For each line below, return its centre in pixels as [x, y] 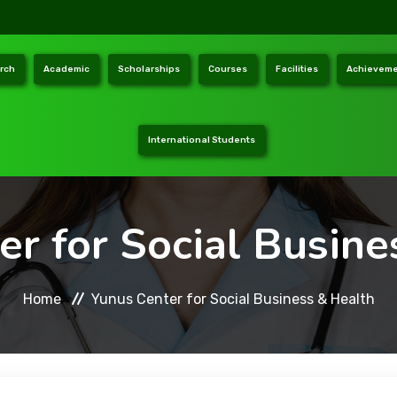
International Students [202, 140]
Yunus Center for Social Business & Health [233, 299]
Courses [227, 69]
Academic [66, 69]
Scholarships [148, 69]
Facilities [296, 69]
